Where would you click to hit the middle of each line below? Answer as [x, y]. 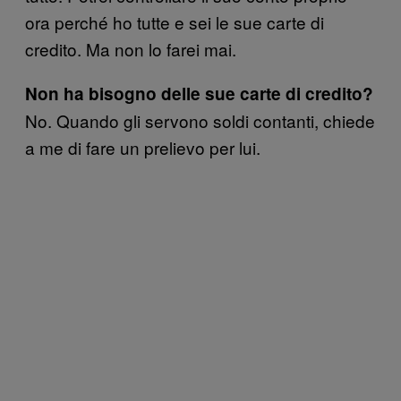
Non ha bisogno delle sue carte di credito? [199, 94]
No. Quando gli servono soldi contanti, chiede [200, 121]
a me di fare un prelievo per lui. [143, 148]
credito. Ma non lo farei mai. [131, 49]
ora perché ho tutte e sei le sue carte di [175, 22]
